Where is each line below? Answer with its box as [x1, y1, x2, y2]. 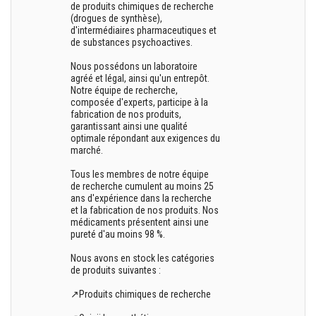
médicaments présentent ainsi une [71, 217, 209, 228]
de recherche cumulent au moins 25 [71, 181, 214, 192]
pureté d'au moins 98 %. [71, 229, 166, 240]
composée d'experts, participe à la [71, 97, 209, 108]
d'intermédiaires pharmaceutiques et [71, 25, 217, 36]
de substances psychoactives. [71, 37, 193, 48]
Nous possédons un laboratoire [71, 61, 198, 72]
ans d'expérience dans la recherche [71, 193, 212, 204]
